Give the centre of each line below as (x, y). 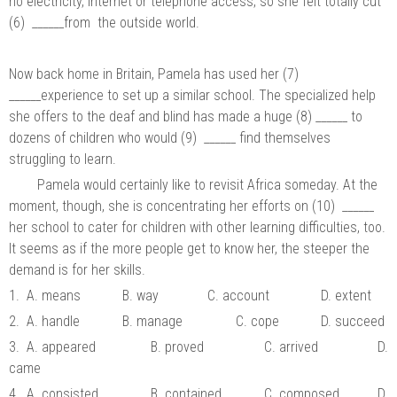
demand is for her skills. (77, 269)
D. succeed (354, 321)
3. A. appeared (56, 346)
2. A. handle (46, 321)
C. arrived (295, 346)
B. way (144, 295)
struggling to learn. (64, 159)
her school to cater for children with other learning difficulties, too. (197, 227)
